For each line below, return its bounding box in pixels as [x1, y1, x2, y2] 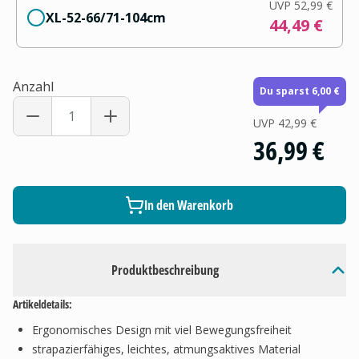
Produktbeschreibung [111, 261, 219, 279]
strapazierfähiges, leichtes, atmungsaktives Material [32, 341, 301, 357]
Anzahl [13, 78, 54, 95]
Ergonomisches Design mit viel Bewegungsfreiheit [32, 322, 292, 337]
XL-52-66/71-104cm [46, 9, 166, 26]
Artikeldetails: [13, 296, 72, 312]
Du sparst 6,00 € [259, 84, 340, 98]
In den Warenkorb [144, 196, 234, 214]
